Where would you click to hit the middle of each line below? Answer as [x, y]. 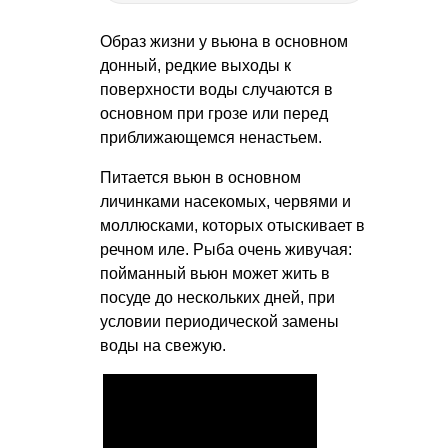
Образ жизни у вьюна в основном [224, 41]
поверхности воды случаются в [216, 89]
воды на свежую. [163, 345]
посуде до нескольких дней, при [217, 297]
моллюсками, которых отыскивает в [232, 225]
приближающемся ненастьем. [211, 137]
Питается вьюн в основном [200, 177]
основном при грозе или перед [214, 113]
